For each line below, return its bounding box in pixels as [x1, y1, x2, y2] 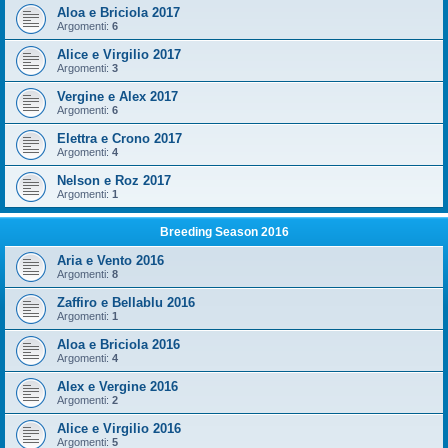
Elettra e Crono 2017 [57, 131, 182, 146]
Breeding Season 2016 [159, 225, 289, 239]
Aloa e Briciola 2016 [57, 337, 180, 352]
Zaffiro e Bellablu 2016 [57, 295, 195, 310]
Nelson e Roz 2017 [57, 173, 171, 188]
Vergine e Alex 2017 [57, 89, 178, 104]
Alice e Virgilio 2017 [57, 47, 181, 62]
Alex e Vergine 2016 [57, 379, 178, 394]
